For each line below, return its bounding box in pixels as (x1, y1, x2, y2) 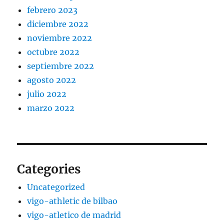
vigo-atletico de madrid (27, 210, 121, 220)
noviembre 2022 (27, 33, 92, 43)
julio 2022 (27, 89, 67, 99)
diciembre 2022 (27, 19, 89, 29)
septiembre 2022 (27, 61, 94, 71)
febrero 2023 (27, 5, 78, 15)
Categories (17, 161, 81, 177)
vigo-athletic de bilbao (27, 196, 118, 206)
